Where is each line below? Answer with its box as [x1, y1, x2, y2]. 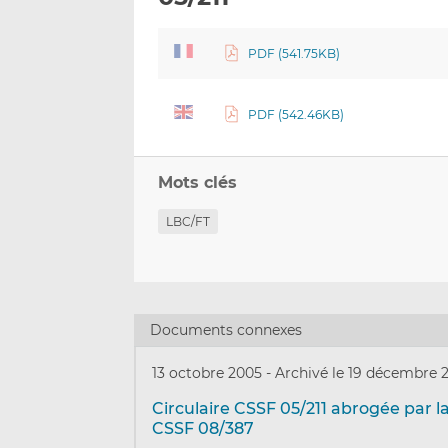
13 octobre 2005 [152, 363, 267, 382]
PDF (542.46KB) [247, 107, 344, 123]
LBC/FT [166, 214, 211, 230]
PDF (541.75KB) [247, 46, 340, 62]
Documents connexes [150, 321, 303, 338]
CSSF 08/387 [152, 418, 255, 438]
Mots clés [158, 173, 238, 193]
